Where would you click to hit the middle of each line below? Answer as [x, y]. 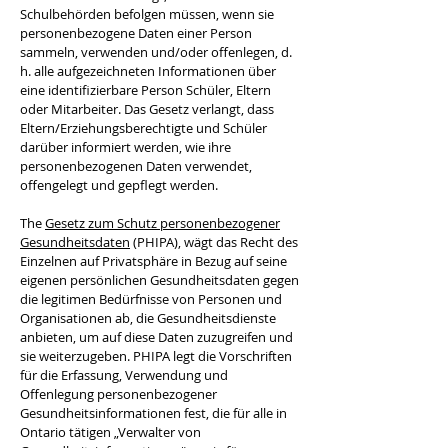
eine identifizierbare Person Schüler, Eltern [145, 90]
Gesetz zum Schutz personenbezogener [162, 223]
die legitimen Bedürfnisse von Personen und [151, 299]
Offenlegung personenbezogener [118, 394]
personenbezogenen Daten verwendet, [136, 166]
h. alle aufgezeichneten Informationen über [148, 71]
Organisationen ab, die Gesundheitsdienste [148, 318]
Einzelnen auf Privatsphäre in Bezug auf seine [153, 261]
